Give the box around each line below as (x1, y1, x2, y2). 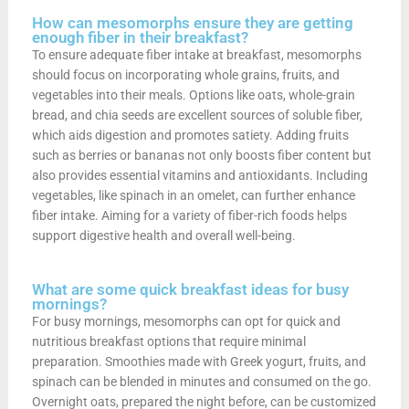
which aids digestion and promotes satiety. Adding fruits (31, 127, 349, 142)
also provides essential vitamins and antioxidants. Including (31, 167, 368, 183)
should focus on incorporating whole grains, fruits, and (31, 67, 340, 82)
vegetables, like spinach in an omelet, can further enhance (31, 187, 355, 203)
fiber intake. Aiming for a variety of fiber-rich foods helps (31, 207, 347, 223)
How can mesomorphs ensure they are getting (31, 13, 353, 32)
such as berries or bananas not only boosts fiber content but (31, 147, 372, 163)
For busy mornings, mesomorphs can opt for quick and (31, 313, 341, 329)
